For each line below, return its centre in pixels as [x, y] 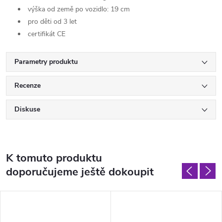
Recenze [28, 86]
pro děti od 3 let [51, 22]
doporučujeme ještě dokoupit [80, 172]
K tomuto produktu [54, 158]
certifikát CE [46, 34]
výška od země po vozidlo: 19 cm [78, 9]
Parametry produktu [46, 62]
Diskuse [27, 110]
